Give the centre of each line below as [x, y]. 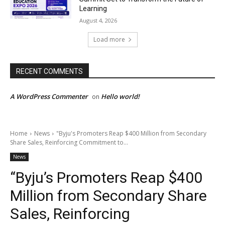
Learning [93, 9]
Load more [109, 40]
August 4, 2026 [98, 21]
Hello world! [120, 97]
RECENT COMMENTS [49, 72]
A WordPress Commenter [49, 97]
